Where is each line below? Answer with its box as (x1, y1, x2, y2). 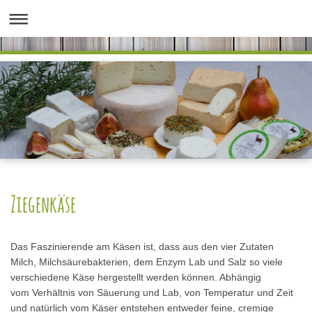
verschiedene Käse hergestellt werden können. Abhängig (10, 272, 261, 283)
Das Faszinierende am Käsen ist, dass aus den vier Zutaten (10, 241, 274, 252)
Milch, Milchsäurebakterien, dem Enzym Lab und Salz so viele (10, 256, 283, 267)
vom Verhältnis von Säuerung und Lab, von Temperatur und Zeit (10, 287, 293, 298)
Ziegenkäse (10, 189, 76, 218)
